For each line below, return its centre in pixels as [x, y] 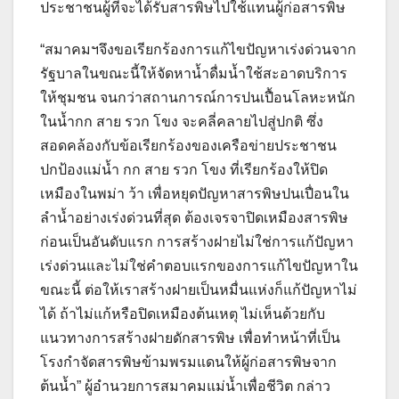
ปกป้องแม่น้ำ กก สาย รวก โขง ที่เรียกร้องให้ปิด [184, 170]
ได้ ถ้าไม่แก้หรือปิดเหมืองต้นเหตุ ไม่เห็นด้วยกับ [183, 314]
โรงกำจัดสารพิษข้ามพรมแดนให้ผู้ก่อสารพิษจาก [188, 362]
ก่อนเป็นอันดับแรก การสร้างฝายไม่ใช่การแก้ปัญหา [197, 242]
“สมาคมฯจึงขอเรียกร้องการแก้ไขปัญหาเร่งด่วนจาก [198, 50]
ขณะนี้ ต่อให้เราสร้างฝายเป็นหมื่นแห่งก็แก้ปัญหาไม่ [199, 290]
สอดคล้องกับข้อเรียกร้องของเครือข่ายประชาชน [188, 146]
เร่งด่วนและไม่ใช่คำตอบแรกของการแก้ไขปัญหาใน [199, 266]
